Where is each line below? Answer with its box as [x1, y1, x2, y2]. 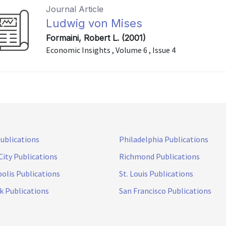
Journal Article [46, 4, 104, 14]
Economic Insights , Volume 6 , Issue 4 [46, 45, 176, 55]
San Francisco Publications [119, 186, 211, 196]
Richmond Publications [119, 151, 200, 161]
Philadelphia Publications [119, 134, 208, 144]
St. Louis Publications [119, 168, 193, 179]
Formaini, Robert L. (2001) [46, 33, 146, 43]
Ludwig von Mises [46, 17, 143, 30]
